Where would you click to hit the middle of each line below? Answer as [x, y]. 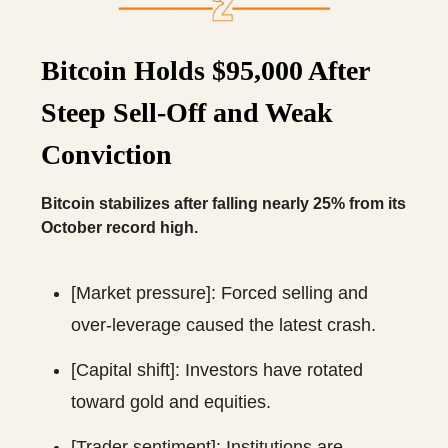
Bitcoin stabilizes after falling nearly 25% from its [223, 203]
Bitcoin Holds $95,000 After [205, 70]
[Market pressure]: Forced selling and [219, 292]
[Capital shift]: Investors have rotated [217, 369]
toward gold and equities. [171, 401]
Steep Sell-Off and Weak [187, 112]
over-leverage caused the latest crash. [223, 324]
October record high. [119, 227]
